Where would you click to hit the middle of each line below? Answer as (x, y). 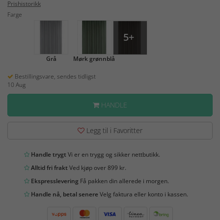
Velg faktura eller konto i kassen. (143, 194)
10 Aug (16, 85)
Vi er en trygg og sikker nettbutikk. (113, 155)
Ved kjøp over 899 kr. (97, 168)
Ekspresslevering (54, 181)
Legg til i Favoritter (113, 131)
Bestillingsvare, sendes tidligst (55, 77)
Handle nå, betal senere (64, 194)
